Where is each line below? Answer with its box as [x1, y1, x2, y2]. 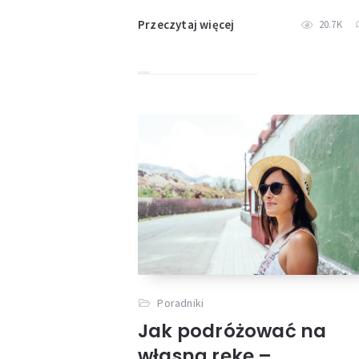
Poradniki [157, 295, 204, 310]
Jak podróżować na [138, 317, 327, 344]
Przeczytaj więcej [138, 17, 235, 33]
